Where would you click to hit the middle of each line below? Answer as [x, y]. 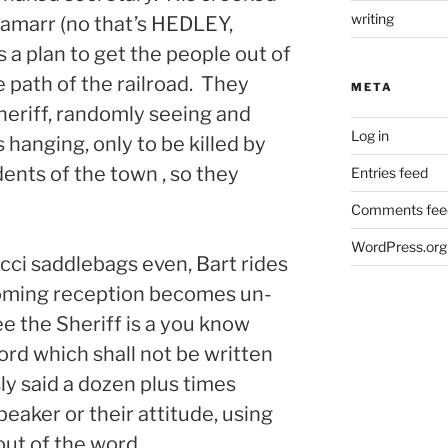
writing [372, 18]
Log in [369, 135]
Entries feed [389, 172]
